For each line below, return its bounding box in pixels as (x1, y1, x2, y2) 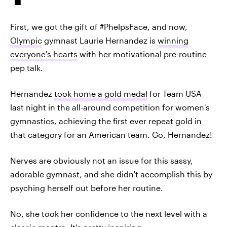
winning (158, 35, 188, 45)
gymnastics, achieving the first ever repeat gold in (10, 116, 202, 126)
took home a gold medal (54, 89, 147, 98)
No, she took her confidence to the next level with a (10, 209, 207, 218)
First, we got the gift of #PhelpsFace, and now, (10, 22, 187, 31)
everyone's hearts (10, 49, 78, 59)
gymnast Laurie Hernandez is (42, 35, 158, 45)
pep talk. (10, 63, 43, 72)
